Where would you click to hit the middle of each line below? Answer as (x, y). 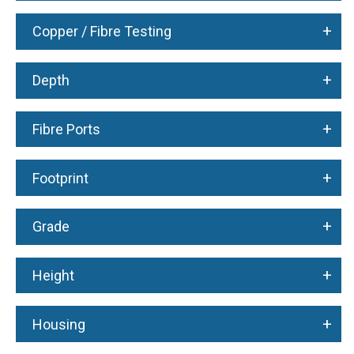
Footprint (60, 178)
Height (53, 276)
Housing (58, 324)
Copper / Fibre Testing (102, 32)
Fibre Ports (66, 129)
